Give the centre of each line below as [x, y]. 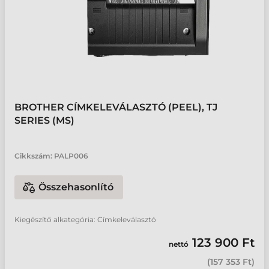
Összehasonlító [76, 187]
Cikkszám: [33, 156]
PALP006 [71, 156]
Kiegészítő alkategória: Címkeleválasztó [85, 219]
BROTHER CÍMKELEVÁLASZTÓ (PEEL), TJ [116, 107]
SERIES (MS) [44, 120]
